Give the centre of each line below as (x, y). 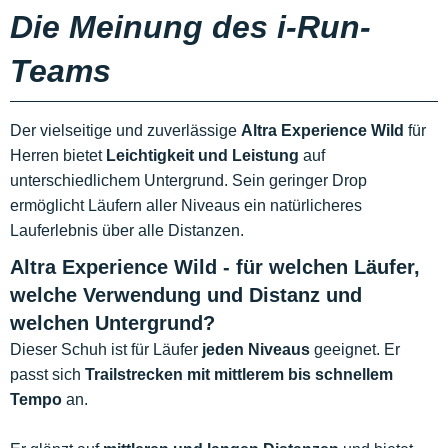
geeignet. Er (355, 349)
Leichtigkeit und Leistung (202, 155)
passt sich (47, 374)
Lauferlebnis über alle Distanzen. (127, 230)
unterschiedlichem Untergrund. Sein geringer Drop (188, 180)
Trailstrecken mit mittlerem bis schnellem (239, 374)
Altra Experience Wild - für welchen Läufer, (215, 267)
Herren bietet (58, 155)
